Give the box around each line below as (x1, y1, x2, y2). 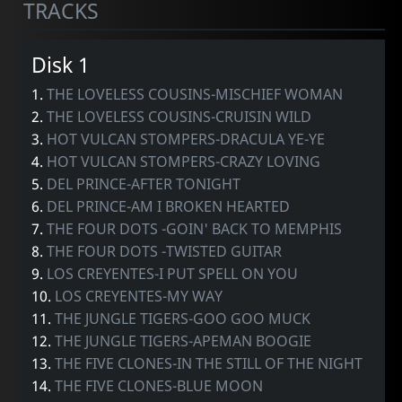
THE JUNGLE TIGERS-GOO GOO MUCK (55, 308, 311, 328)
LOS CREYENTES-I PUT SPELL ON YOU (47, 263, 299, 284)
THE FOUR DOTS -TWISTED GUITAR (47, 240, 283, 261)
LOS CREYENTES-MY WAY (55, 285, 223, 306)
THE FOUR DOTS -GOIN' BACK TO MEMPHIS (47, 218, 343, 239)
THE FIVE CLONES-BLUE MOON (55, 375, 264, 396)
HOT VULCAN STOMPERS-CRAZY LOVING (47, 151, 321, 171)
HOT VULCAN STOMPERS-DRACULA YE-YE (47, 128, 326, 149)
